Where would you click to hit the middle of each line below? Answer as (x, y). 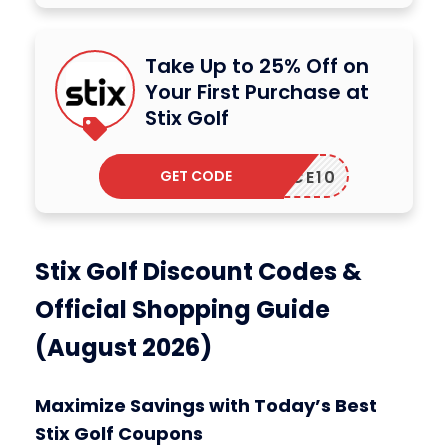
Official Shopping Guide (182, 309)
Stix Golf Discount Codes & (198, 271)
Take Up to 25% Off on (257, 65)
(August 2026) (123, 347)
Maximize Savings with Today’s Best (206, 406)
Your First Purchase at (257, 91)
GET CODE (196, 175)
